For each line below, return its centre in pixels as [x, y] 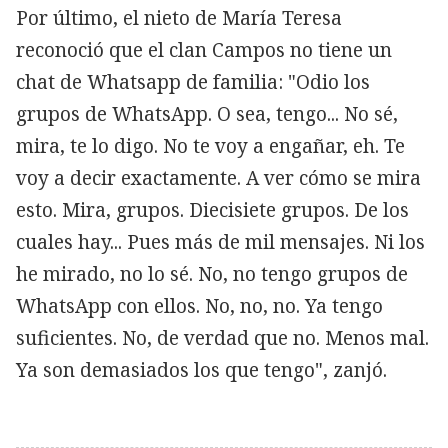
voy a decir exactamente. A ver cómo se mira [218, 178]
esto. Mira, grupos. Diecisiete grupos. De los [212, 210]
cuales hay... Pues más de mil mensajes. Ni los [220, 242]
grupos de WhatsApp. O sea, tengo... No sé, [207, 114]
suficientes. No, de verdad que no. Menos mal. [222, 338]
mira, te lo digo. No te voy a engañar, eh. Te [210, 146]
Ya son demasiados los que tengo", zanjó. [201, 370]
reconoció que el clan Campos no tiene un [204, 50]
